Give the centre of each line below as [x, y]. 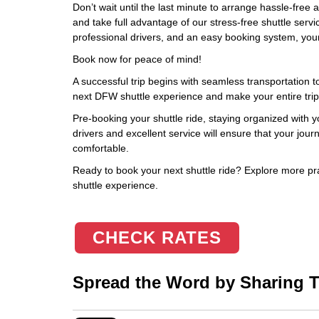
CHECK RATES [157, 237]
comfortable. [101, 148]
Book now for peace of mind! [137, 59]
